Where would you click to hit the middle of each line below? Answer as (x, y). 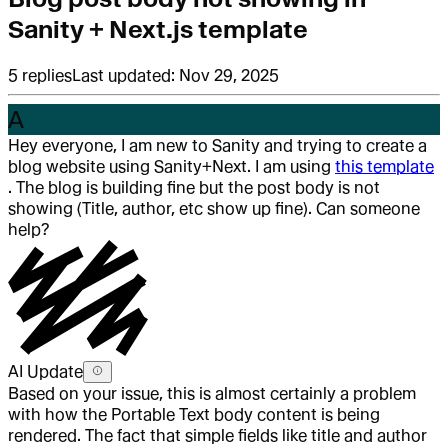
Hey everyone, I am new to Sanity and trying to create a (217, 146)
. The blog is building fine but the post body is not (194, 188)
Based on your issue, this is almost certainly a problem (212, 394)
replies (47, 76)
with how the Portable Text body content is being (194, 415)
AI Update (45, 372)
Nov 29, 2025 (229, 76)
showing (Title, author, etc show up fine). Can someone (214, 209)
